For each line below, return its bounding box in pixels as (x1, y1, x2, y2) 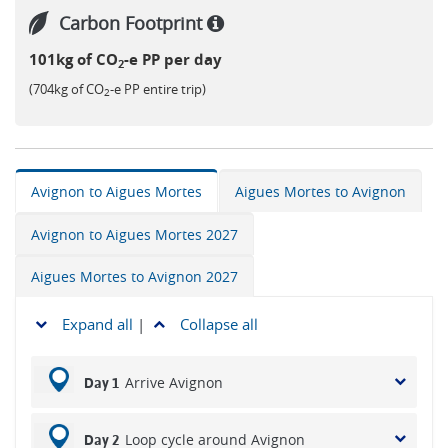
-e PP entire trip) (110, 80, 206, 98)
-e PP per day (124, 49, 222, 70)
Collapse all (176, 314, 258, 334)
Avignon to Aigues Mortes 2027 (31, 225, 238, 244)
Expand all (58, 314, 133, 334)
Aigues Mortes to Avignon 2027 (31, 267, 238, 286)
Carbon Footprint (59, 11, 207, 35)
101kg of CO (29, 49, 118, 70)
